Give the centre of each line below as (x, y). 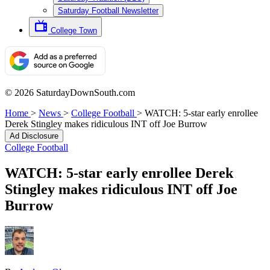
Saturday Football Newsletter (108, 11)
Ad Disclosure (34, 136)
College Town (74, 30)
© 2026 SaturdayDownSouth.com (70, 93)
